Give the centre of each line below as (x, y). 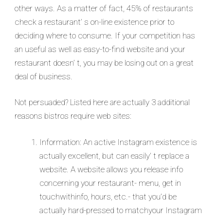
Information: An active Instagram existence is (118, 142)
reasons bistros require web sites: (73, 116)
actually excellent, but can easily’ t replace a (114, 155)
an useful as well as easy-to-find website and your (100, 49)
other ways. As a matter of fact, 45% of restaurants (104, 8)
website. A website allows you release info (111, 169)
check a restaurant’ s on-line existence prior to (94, 22)
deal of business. (44, 76)
